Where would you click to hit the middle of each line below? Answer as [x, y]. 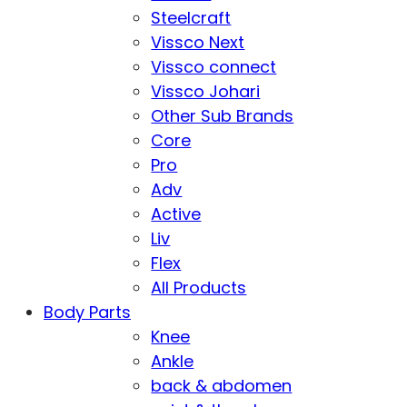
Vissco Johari [206, 91]
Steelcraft [191, 18]
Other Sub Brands [223, 116]
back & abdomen [222, 386]
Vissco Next [198, 42]
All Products [199, 288]
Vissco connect [214, 67]
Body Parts [87, 312]
